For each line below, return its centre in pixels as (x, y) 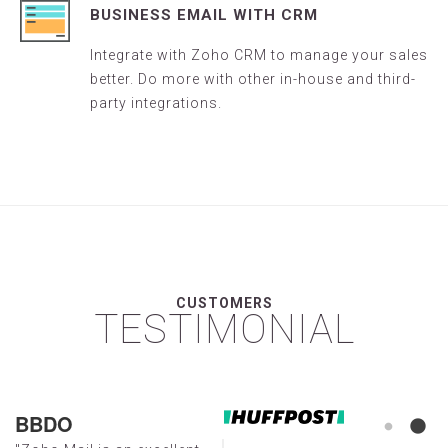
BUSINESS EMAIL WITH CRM (204, 14)
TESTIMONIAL (224, 329)
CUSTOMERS (224, 302)
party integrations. (156, 102)
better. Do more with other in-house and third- (253, 78)
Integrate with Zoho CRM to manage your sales (259, 54)
